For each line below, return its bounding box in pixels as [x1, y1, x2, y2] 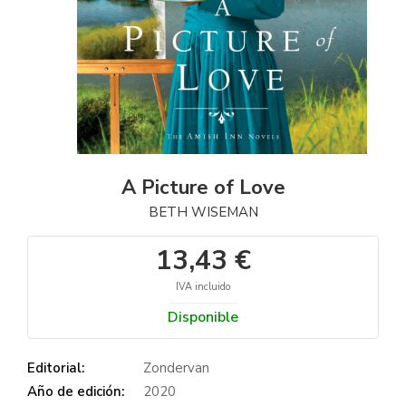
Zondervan [143, 359, 209, 378]
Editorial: [27, 359, 84, 378]
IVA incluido [176, 280, 230, 295]
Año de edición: [27, 382, 124, 401]
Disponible [168, 307, 238, 328]
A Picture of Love [121, 174, 285, 202]
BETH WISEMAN [148, 203, 258, 222]
